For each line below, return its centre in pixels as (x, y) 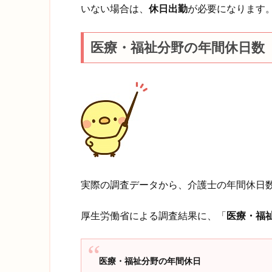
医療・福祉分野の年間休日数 (178, 47)
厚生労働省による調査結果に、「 (154, 216)
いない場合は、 (115, 9)
